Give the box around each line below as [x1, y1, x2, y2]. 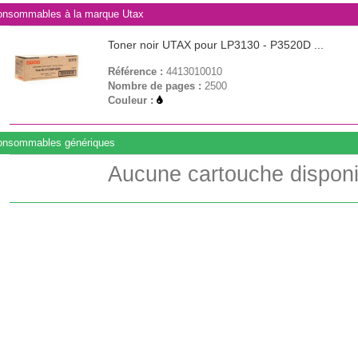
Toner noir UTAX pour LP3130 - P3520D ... [108, 38, 324, 52]
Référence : [108, 66, 167, 78]
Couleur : [108, 94, 157, 107]
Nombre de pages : [108, 80, 205, 93]
